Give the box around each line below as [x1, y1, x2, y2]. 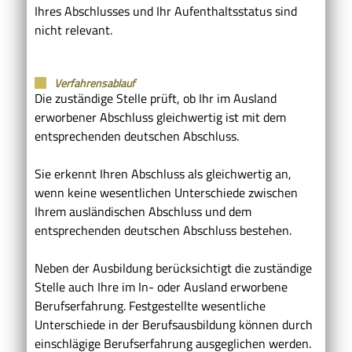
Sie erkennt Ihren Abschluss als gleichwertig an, [35, 163, 291, 183]
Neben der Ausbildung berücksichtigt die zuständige [35, 258, 312, 277]
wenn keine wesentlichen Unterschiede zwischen [35, 182, 298, 202]
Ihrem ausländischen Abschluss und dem [35, 201, 251, 221]
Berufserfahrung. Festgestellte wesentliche [35, 295, 266, 315]
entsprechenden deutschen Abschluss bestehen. [35, 220, 291, 240]
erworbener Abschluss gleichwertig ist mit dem [35, 107, 286, 126]
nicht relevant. [35, 20, 112, 39]
